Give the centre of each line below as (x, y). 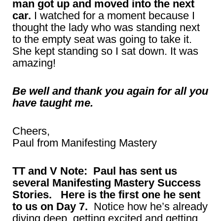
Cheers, (31, 131)
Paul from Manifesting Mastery (85, 143)
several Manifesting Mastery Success (107, 183)
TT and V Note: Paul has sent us (95, 171)
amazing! (34, 63)
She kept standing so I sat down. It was (105, 51)
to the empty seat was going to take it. (102, 39)
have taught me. (53, 103)
